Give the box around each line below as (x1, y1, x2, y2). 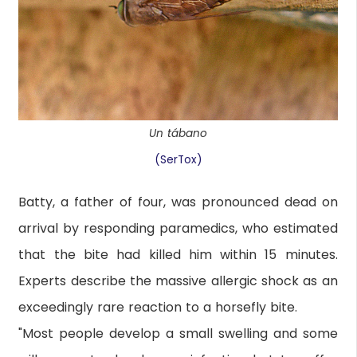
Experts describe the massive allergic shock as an (18, 271, 338, 290)
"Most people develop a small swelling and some (18, 324, 338, 343)
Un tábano (149, 125, 207, 141)
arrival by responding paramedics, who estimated (18, 218, 338, 237)
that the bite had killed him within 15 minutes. (18, 245, 338, 264)
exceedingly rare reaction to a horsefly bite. (18, 297, 298, 316)
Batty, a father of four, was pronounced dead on (18, 192, 338, 211)
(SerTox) (154, 151, 202, 167)
